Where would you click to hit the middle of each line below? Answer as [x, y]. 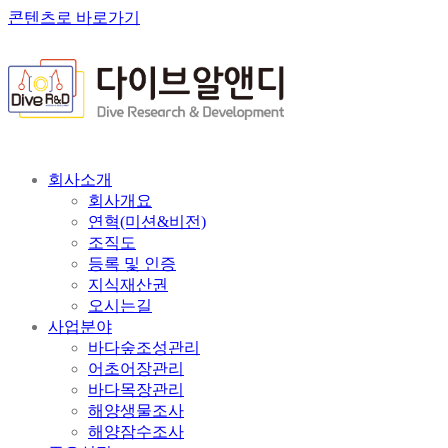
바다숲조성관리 [144, 348]
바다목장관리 [136, 390]
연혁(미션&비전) [147, 222]
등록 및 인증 [132, 264]
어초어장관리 [136, 369]
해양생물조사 [136, 411]
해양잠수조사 [136, 432]
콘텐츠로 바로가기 [74, 17]
